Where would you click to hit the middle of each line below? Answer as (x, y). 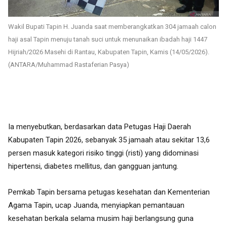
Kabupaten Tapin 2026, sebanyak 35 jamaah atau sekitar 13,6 (109, 140)
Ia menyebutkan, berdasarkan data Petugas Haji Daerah (100, 126)
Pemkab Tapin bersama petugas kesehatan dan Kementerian (109, 192)
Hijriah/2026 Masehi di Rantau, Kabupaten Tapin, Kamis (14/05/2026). (109, 52)
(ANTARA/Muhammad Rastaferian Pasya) (69, 65)
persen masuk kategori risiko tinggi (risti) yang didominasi (103, 153)
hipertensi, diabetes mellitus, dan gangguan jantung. (93, 166)
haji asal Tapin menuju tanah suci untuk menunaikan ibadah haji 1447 (108, 40)
